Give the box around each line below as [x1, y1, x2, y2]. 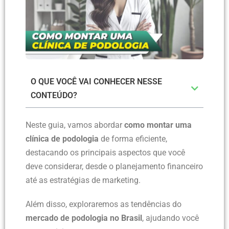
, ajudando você [142, 213, 199, 223]
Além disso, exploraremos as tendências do [26, 199, 181, 209]
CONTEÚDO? [31, 90, 77, 100]
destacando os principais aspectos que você [26, 147, 185, 157]
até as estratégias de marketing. [26, 175, 141, 185]
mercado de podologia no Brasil [26, 213, 142, 223]
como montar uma [124, 120, 192, 130]
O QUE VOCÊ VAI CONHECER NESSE [31, 76, 162, 86]
